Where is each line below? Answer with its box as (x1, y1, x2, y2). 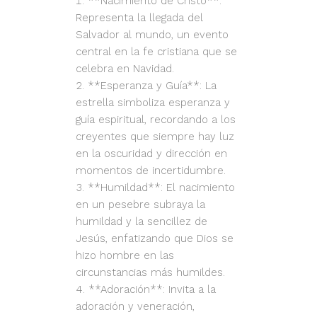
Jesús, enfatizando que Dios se (76, 232, 234, 246)
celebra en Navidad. (76, 62, 174, 76)
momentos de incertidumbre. (76, 164, 226, 178)
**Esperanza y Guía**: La (88, 79, 217, 93)
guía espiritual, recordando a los (76, 113, 236, 127)
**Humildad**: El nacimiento (88, 181, 235, 195)
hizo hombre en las (76, 249, 174, 263)
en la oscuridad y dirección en (76, 147, 227, 161)
